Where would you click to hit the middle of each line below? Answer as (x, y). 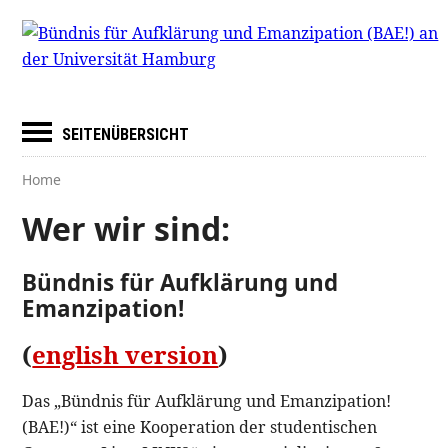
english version (125, 354)
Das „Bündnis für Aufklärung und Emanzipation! (207, 400)
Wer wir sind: (126, 229)
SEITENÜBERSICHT (126, 134)
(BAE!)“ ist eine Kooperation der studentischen (200, 426)
